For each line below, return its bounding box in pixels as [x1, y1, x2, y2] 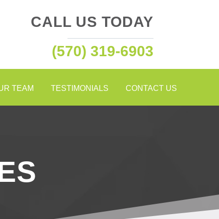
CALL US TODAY [30, 14, 153, 30]
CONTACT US [125, 84, 177, 92]
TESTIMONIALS [50, 84, 109, 92]
